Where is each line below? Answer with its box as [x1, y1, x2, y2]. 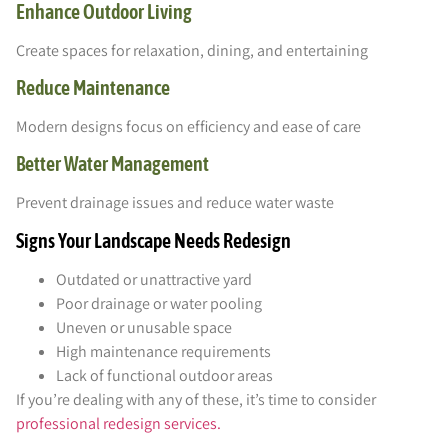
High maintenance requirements [56, 340, 271, 362]
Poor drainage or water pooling [56, 292, 262, 314]
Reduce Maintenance [16, 75, 170, 99]
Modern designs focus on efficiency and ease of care [16, 115, 361, 137]
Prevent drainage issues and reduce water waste [16, 192, 334, 214]
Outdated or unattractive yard [56, 268, 252, 290]
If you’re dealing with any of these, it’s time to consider [16, 388, 376, 410]
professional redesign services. [16, 412, 221, 434]
